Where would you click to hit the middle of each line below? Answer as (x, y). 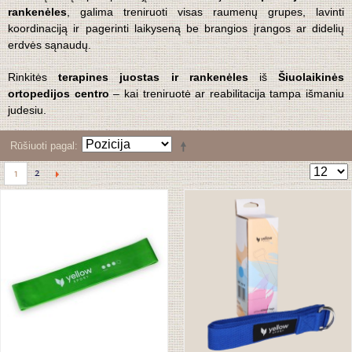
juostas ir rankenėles (178, 77)
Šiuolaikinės (312, 77)
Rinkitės (33, 77)
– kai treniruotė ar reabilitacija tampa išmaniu (226, 94)
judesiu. (27, 110)
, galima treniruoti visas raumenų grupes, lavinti (205, 12)
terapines (84, 77)
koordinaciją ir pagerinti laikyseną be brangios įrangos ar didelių (176, 29)
